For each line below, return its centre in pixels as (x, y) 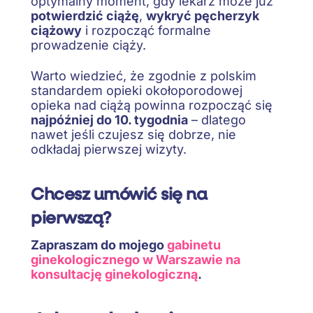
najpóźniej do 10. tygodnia (109, 120)
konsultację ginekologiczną (114, 275)
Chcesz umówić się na (119, 194)
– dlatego (217, 120)
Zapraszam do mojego (99, 245)
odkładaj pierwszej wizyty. (109, 150)
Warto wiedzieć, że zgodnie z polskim (144, 76)
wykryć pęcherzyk (203, 15)
